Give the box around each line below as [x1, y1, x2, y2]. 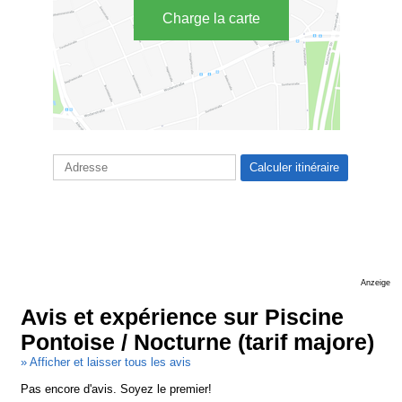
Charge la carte [162, 10, 260, 26]
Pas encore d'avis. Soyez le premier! [21, 382, 213, 397]
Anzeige [360, 278, 390, 288]
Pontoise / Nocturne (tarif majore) [21, 330, 375, 355]
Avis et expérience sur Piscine [21, 305, 345, 330]
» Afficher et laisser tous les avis [21, 355, 192, 370]
